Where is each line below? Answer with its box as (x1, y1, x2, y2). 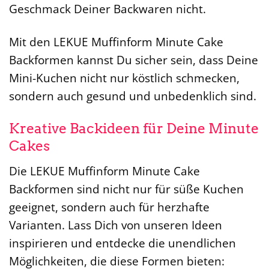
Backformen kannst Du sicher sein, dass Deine (9, 52, 258, 68)
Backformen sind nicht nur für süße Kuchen (9, 180, 244, 197)
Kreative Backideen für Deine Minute (9, 119, 259, 137)
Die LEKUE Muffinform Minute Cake (9, 162, 200, 179)
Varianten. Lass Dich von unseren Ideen (9, 216, 222, 233)
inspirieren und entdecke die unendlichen (9, 234, 236, 251)
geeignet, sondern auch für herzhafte (9, 198, 210, 215)
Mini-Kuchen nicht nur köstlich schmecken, (9, 70, 240, 86)
